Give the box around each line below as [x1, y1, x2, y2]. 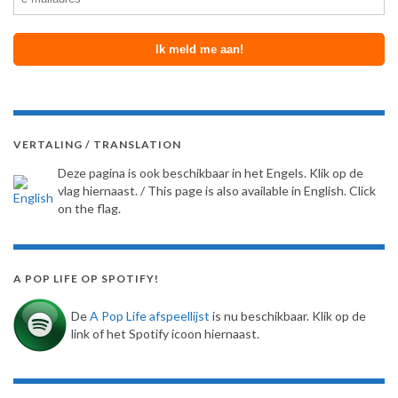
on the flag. [58, 200, 121, 216]
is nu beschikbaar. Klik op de [210, 307, 366, 323]
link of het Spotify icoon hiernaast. [71, 325, 259, 341]
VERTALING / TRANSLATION [13, 137, 181, 151]
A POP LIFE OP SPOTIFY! [13, 271, 159, 285]
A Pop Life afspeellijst [90, 307, 210, 323]
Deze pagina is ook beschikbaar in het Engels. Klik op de [58, 164, 363, 180]
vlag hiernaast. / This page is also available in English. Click [58, 182, 376, 198]
